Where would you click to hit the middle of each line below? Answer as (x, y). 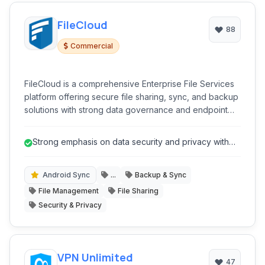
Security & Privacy (70, 205)
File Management (69, 191)
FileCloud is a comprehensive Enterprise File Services (129, 84)
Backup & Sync (161, 175)
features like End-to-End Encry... (95, 153)
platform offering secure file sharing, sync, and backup (131, 97)
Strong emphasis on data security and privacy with (131, 142)
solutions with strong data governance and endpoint (126, 110)
